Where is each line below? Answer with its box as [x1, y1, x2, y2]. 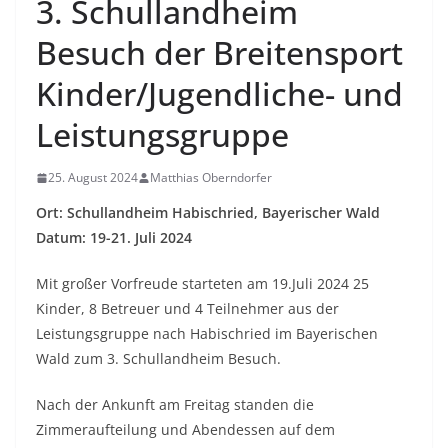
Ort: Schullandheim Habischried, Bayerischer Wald [36, 203, 380, 222]
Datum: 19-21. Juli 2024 [36, 228, 192, 247]
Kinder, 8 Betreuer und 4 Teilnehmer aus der [36, 299, 339, 318]
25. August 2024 [48, 169, 138, 186]
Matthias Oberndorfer [150, 169, 272, 186]
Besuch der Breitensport [36, 31, 403, 74]
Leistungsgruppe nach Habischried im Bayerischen [36, 324, 378, 343]
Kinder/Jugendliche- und [36, 72, 403, 115]
